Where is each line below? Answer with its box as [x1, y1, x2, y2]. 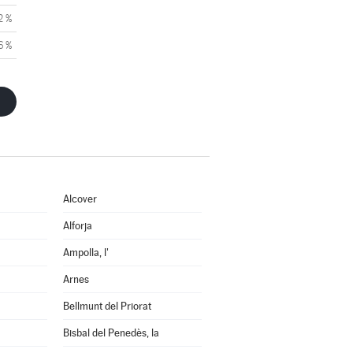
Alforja [62, 220, 92, 232]
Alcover [62, 193, 97, 205]
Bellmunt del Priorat [62, 300, 151, 312]
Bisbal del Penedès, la [62, 327, 159, 339]
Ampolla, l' [62, 247, 109, 258]
